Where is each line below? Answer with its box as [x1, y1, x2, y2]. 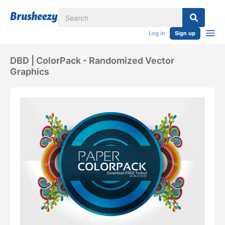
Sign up [175, 30, 195, 37]
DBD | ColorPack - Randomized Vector [10, 55, 174, 66]
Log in [149, 30, 165, 37]
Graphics [10, 66, 49, 77]
